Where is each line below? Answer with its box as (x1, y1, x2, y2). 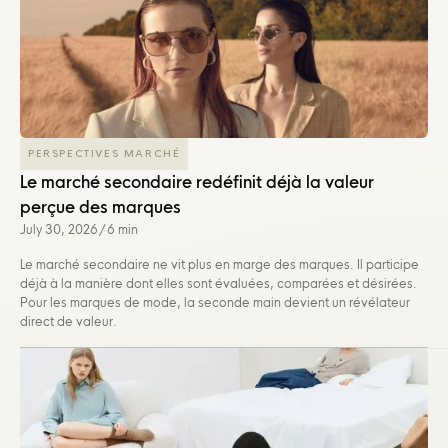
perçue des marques (20, 196, 181, 217)
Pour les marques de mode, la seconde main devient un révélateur (20, 294, 410, 310)
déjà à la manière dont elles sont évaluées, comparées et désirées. (20, 275, 417, 291)
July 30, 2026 (20, 221, 98, 237)
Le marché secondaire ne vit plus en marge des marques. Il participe (20, 256, 419, 272)
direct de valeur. (20, 313, 117, 329)
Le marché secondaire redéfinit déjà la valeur (20, 171, 374, 192)
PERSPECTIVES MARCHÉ (28, 146, 181, 160)
